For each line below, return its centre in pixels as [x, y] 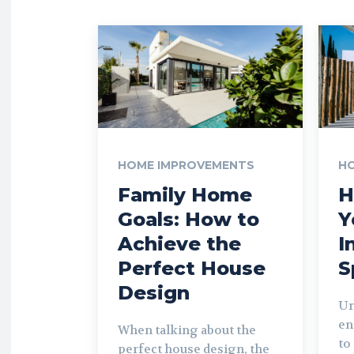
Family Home [185, 194]
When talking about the [187, 330]
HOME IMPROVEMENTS [186, 165]
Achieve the [179, 243]
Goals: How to [188, 219]
